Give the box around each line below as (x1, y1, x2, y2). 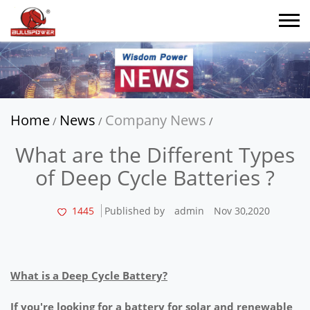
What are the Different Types (15, 140, 295, 169)
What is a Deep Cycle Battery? (10, 268, 167, 282)
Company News (105, 110, 206, 129)
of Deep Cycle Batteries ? (35, 163, 275, 192)
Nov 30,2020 (213, 203, 270, 217)
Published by (104, 203, 165, 217)
